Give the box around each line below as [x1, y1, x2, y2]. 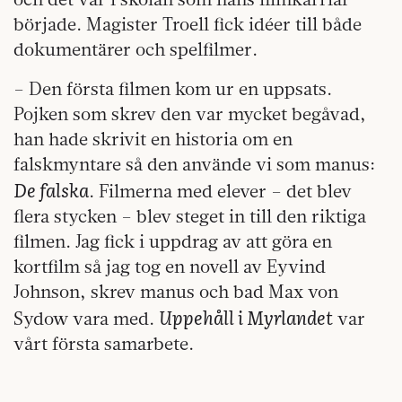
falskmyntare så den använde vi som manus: [13, 153, 375, 176]
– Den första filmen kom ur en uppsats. [13, 77, 332, 100]
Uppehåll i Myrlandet [159, 303, 333, 331]
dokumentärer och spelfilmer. [13, 38, 258, 61]
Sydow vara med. [13, 307, 159, 330]
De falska [13, 176, 89, 204]
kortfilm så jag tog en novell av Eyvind [13, 255, 326, 278]
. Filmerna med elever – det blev [89, 179, 352, 203]
